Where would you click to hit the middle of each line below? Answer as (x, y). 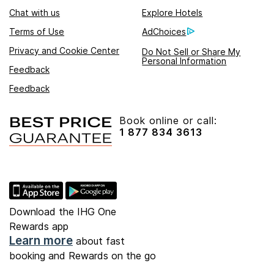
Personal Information (184, 61)
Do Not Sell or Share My (191, 52)
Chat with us (35, 13)
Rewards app (39, 227)
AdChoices (164, 32)
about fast (99, 241)
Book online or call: (168, 121)
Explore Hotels (172, 13)
